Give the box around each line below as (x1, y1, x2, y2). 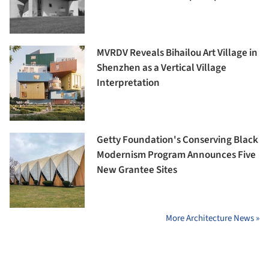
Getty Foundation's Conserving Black (97, 133, 258, 148)
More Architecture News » (166, 212, 259, 225)
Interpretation (97, 76, 160, 91)
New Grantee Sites (97, 163, 177, 178)
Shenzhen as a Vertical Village (97, 61, 226, 76)
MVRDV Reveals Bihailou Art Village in (97, 46, 258, 61)
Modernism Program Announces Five (97, 148, 256, 163)
